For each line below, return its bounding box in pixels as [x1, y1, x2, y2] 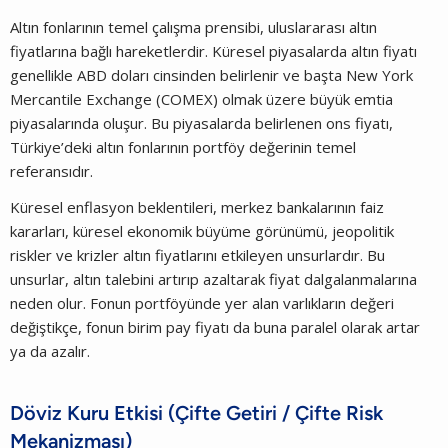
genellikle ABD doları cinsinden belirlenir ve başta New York [10, 64, 413, 85]
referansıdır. [10, 160, 93, 181]
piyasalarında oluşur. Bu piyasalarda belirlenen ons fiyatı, [10, 112, 393, 133]
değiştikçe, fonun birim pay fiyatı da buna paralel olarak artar [10, 316, 420, 337]
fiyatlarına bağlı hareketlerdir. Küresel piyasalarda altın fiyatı [10, 40, 417, 61]
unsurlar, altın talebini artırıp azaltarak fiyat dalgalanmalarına [10, 268, 417, 289]
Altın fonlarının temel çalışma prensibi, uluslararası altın [10, 16, 377, 37]
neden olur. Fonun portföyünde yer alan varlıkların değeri [10, 292, 394, 313]
